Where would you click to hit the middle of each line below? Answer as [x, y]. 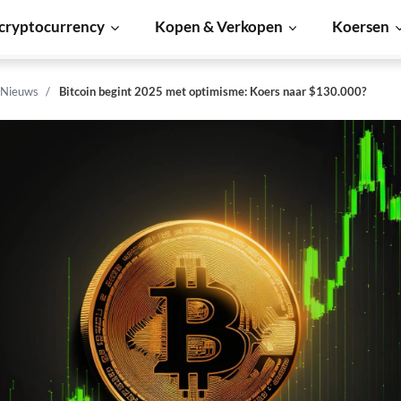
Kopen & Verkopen [218, 26]
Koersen [361, 26]
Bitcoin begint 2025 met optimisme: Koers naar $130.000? [213, 91]
